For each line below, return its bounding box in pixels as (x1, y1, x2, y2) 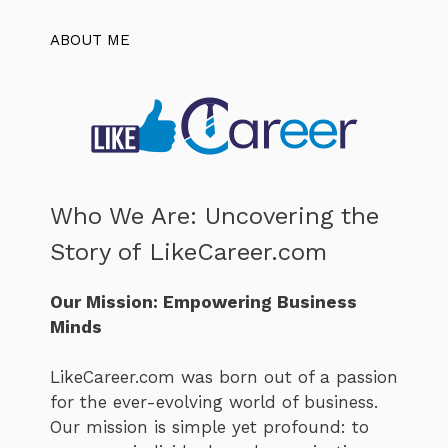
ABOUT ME (50, 31, 130, 49)
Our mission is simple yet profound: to (50, 417, 369, 437)
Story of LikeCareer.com (50, 237, 327, 266)
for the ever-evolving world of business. (50, 392, 378, 412)
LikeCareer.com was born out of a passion (50, 367, 398, 387)
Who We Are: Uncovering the (50, 201, 379, 230)
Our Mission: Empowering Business (50, 291, 357, 312)
